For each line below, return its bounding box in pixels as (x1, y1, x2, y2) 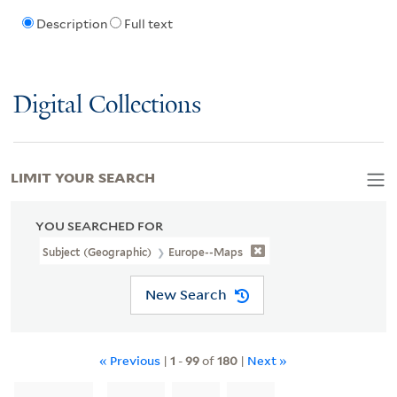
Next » (247, 351, 287, 369)
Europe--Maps (168, 245, 244, 259)
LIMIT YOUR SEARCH (11, 166, 155, 186)
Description (35, 17, 107, 32)
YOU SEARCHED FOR (35, 218, 163, 233)
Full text (123, 17, 173, 32)
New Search (144, 285, 227, 304)
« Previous (99, 351, 163, 369)
